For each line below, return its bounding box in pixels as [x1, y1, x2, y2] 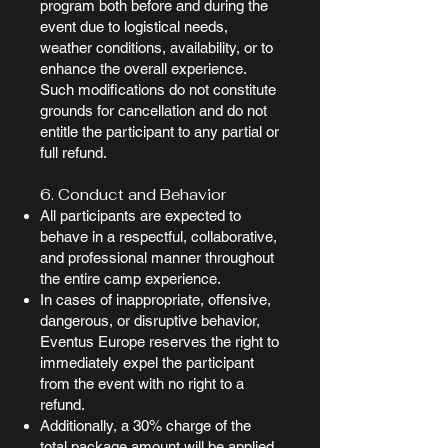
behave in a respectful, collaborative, [40, 228, 277, 246]
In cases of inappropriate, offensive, [40, 291, 271, 309]
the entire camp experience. [40, 270, 221, 288]
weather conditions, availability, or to [40, 39, 273, 57]
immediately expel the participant [40, 354, 254, 372]
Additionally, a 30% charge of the [40, 417, 251, 435]
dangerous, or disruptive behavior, [40, 312, 260, 330]
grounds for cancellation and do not [40, 102, 267, 120]
